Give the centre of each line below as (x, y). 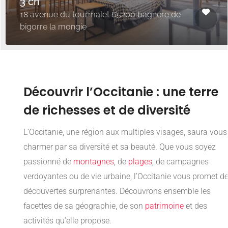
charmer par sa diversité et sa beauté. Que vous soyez (120, 147)
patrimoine (164, 206)
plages (140, 162)
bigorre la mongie (53, 27)
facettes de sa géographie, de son (84, 206)
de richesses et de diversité (107, 110)
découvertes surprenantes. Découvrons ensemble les (117, 191)
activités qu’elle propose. (67, 221)
